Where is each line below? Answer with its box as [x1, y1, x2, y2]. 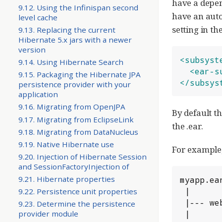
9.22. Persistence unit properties [18, 186, 137, 196]
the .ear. [172, 120, 203, 132]
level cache [18, 12, 57, 23]
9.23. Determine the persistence [18, 198, 135, 209]
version [18, 45, 46, 55]
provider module [18, 208, 78, 219]
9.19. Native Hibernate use [18, 139, 114, 149]
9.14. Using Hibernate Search [18, 57, 123, 67]
